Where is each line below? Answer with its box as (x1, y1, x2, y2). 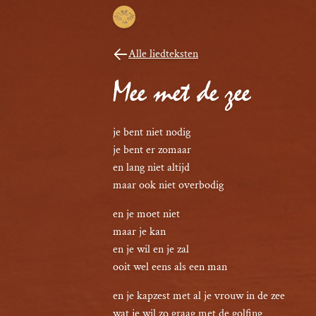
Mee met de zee (113, 78, 250, 108)
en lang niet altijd (113, 160, 190, 175)
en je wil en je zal (113, 242, 189, 257)
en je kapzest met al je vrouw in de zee (113, 288, 285, 303)
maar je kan (113, 224, 166, 239)
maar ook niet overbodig (113, 178, 224, 193)
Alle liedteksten (128, 47, 198, 61)
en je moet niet (113, 207, 180, 221)
